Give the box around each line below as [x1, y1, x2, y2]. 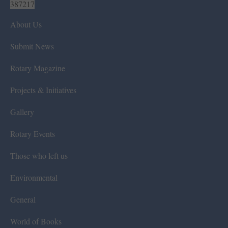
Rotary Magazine [10, 62, 65, 73]
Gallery [10, 106, 34, 117]
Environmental [10, 172, 58, 183]
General [10, 193, 36, 205]
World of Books [10, 215, 62, 226]
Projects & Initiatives [10, 84, 76, 95]
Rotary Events [10, 128, 55, 139]
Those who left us [10, 150, 68, 161]
